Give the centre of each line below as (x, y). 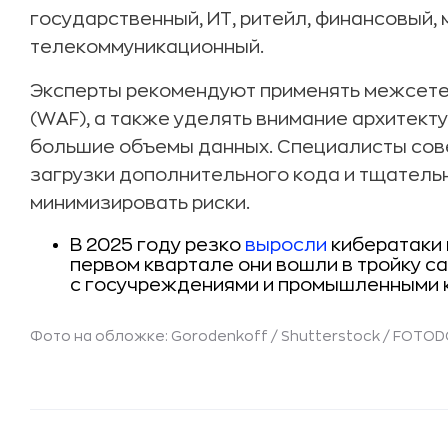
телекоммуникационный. (147, 47)
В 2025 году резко (157, 245)
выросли (286, 245)
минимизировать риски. (140, 203)
